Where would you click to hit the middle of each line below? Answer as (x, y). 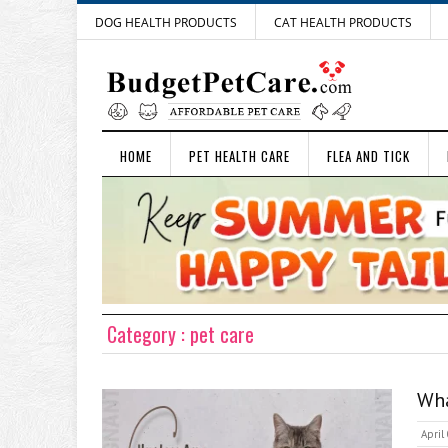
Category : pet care (180, 333)
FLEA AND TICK (368, 156)
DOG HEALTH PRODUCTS (166, 22)
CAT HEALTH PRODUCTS (343, 22)
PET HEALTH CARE (239, 156)
